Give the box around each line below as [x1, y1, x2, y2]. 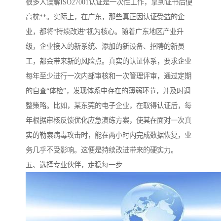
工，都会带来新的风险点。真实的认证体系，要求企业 [26, 57, 191, 66]
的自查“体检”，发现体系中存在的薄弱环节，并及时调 [26, 87, 190, 95]
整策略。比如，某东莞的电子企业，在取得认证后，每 [26, 102, 191, 110]
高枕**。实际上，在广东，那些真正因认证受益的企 [26, 13, 184, 21]
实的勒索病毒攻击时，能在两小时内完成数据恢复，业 [26, 131, 191, 140]
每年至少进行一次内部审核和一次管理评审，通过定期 [26, 72, 191, 80]
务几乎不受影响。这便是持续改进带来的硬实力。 [26, 146, 178, 154]
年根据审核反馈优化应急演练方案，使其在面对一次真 [26, 116, 191, 125]
